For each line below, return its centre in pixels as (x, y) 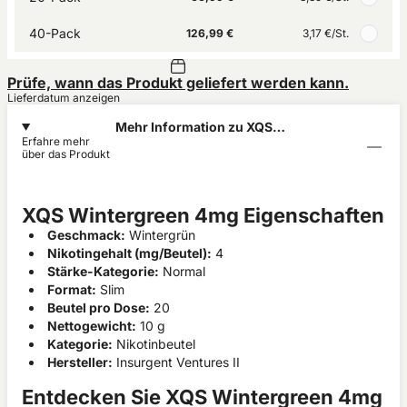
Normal (182, 271)
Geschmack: (86, 235)
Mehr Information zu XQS (194, 127)
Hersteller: (80, 362)
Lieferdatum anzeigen (64, 98)
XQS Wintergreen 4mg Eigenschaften (203, 215)
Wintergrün (160, 235)
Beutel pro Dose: (99, 308)
